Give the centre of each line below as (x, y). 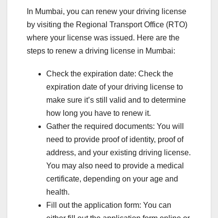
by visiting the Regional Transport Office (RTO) (107, 25)
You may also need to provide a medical (115, 166)
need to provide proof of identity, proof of (115, 140)
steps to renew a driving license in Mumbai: (101, 51)
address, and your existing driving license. (118, 153)
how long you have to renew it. (99, 113)
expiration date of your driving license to (115, 87)
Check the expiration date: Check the (110, 74)
